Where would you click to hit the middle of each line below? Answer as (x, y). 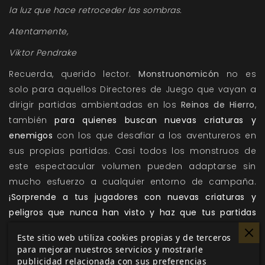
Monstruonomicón (179, 74)
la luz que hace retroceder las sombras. (96, 10)
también (32, 120)
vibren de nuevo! (46, 227)
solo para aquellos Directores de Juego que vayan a (132, 89)
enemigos (31, 135)
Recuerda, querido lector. (74, 74)
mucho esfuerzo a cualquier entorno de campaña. (132, 181)
